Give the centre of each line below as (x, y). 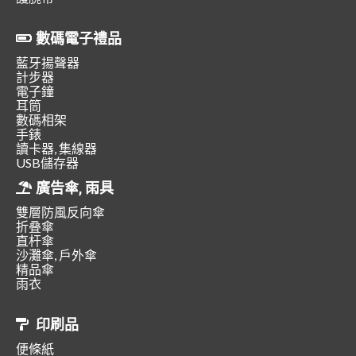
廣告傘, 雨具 (75, 188)
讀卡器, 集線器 (56, 149)
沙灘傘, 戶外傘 (56, 255)
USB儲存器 (47, 163)
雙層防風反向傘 (60, 212)
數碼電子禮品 (79, 39)
